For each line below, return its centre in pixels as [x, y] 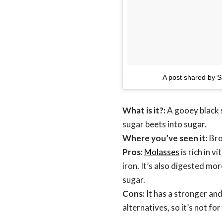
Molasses [162, 152]
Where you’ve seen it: [166, 138]
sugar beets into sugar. [165, 124]
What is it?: [144, 111]
